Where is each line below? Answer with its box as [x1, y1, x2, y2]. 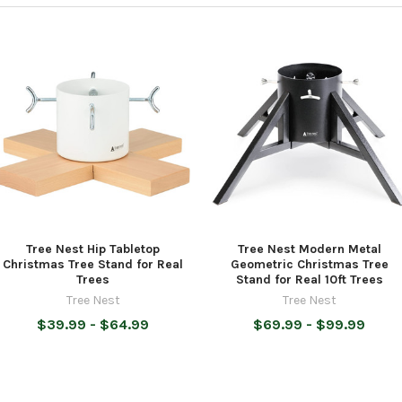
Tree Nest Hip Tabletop [26, 240, 160, 257]
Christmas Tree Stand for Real [3, 256, 183, 272]
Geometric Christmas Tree [230, 256, 389, 272]
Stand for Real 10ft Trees [235, 271, 383, 287]
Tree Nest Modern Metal [237, 240, 381, 257]
